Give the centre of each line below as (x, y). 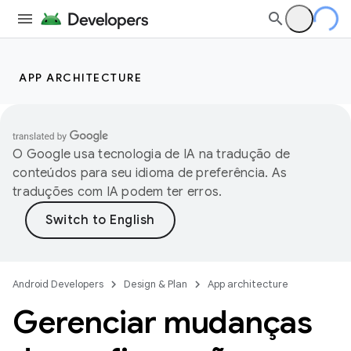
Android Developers (58, 284)
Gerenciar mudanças (162, 322)
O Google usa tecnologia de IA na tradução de (151, 154)
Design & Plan (156, 284)
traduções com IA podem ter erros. (118, 192)
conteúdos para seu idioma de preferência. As (150, 173)
